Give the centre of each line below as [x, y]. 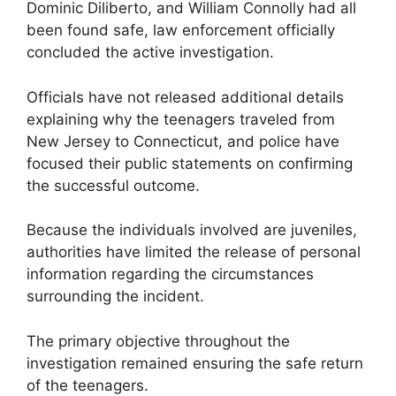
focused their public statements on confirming [190, 163]
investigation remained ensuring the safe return [195, 363]
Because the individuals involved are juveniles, [192, 230]
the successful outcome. [113, 185]
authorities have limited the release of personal [194, 252]
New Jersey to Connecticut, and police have [183, 141]
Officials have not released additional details [185, 97]
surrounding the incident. [115, 297]
